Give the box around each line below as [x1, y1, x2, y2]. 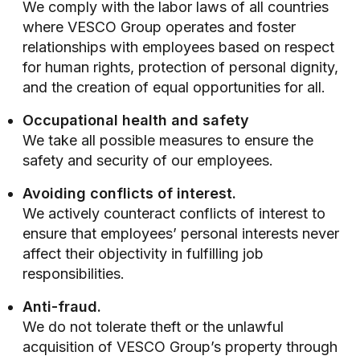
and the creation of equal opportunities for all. [22, 78, 325, 96]
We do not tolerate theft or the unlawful [22, 317, 284, 335]
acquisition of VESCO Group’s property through [22, 337, 337, 355]
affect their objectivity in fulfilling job [22, 244, 264, 262]
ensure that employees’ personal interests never [22, 224, 339, 242]
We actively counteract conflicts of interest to [22, 204, 325, 222]
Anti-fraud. [22, 297, 101, 315]
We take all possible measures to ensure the [22, 131, 313, 149]
